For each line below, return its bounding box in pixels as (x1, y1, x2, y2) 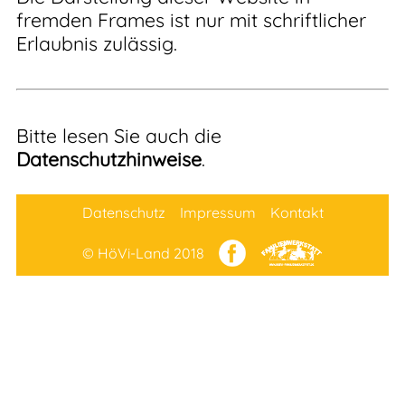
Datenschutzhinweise (16, 146, 202, 171)
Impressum (179, 202, 256, 221)
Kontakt (269, 202, 324, 221)
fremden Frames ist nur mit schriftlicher (16, 8, 366, 33)
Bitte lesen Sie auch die (16, 123, 221, 147)
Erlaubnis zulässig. (16, 32, 177, 56)
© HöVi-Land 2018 (82, 243, 205, 262)
